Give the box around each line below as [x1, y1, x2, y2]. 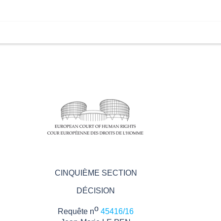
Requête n [58, 207, 94, 216]
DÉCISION [76, 186, 115, 195]
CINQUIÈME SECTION [54, 168, 137, 177]
